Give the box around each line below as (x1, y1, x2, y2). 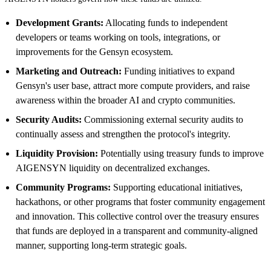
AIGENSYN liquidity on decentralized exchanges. (16, 162, 210, 173)
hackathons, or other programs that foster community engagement (16, 196, 265, 207)
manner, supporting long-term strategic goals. (16, 240, 187, 250)
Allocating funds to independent (103, 17, 227, 28)
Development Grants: (16, 17, 103, 28)
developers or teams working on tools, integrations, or (16, 31, 220, 42)
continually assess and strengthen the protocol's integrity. (16, 128, 230, 139)
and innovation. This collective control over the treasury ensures (16, 211, 259, 221)
